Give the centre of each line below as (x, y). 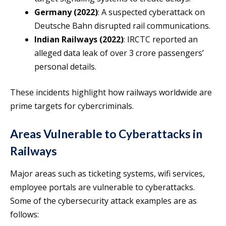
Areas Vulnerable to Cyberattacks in (106, 134)
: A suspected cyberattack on (151, 12)
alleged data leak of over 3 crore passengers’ (119, 53)
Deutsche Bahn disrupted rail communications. (122, 26)
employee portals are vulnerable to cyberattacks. (102, 187)
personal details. (65, 67)
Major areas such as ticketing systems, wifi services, (107, 174)
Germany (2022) (66, 12)
